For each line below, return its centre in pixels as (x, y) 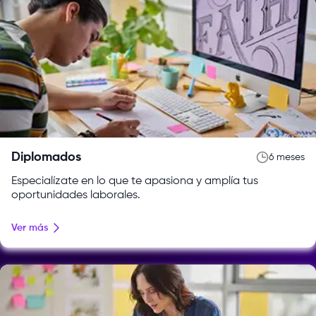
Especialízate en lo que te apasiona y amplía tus (135, 181)
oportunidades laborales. (76, 195)
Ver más (30, 227)
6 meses (287, 157)
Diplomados (46, 157)
